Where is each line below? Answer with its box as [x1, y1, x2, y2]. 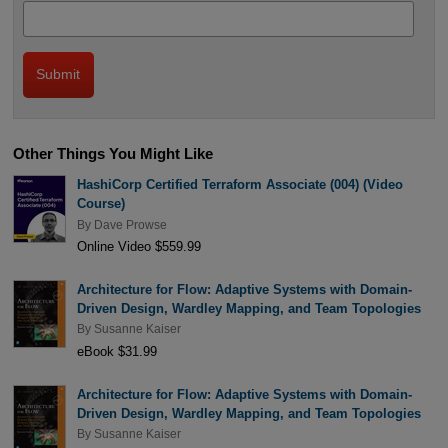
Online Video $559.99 [76, 238, 201, 254]
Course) [76, 196, 125, 212]
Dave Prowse [93, 218, 167, 231]
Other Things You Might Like [12, 144, 213, 162]
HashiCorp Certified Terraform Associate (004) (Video [76, 177, 403, 193]
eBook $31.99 [76, 343, 157, 359]
